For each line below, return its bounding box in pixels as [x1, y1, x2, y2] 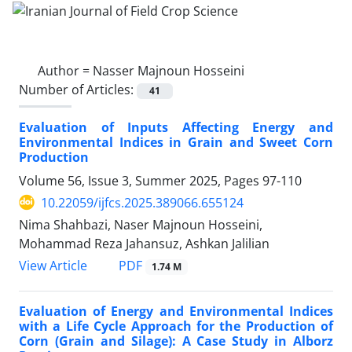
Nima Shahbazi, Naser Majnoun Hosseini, [19, 215, 262, 233]
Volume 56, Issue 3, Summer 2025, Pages [19, 171, 262, 189]
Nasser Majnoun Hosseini [93, 61, 244, 79]
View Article [19, 257, 87, 274]
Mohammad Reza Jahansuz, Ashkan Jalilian [19, 234, 269, 252]
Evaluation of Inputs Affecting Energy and [19, 118, 333, 136]
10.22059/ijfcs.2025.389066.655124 [41, 193, 244, 211]
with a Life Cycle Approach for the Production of [19, 317, 333, 335]
